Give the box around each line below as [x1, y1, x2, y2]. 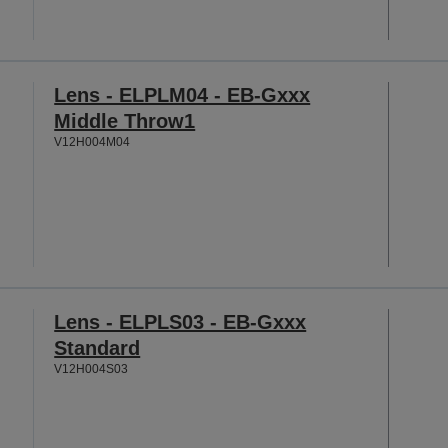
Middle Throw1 [54, 109, 196, 132]
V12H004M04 [54, 134, 131, 149]
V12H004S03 [54, 362, 129, 377]
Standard [54, 337, 141, 360]
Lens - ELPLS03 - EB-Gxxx [54, 311, 307, 334]
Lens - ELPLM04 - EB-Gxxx [54, 83, 311, 106]
